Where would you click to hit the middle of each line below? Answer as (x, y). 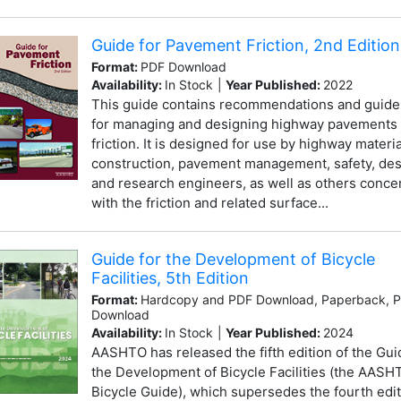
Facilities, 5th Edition (170, 277)
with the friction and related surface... (209, 202)
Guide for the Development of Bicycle (233, 259)
